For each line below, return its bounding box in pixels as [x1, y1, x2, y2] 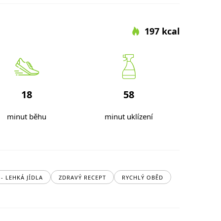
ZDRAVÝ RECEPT [59, 173, 106, 181]
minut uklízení [104, 111, 153, 121]
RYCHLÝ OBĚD [122, 173, 163, 181]
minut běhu [6, 111, 46, 121]
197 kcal [144, 25, 180, 37]
